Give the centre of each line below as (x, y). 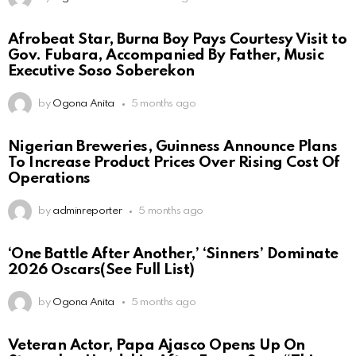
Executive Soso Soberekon (101, 72)
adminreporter (87, 211)
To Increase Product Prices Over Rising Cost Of (174, 163)
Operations (49, 179)
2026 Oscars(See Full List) (101, 269)
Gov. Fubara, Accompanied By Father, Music (166, 56)
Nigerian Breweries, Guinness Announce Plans (173, 147)
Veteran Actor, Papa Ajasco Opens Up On (157, 345)
